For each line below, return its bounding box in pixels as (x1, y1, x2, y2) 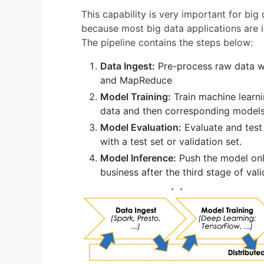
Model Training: (100, 90, 171, 103)
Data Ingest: (100, 60, 155, 72)
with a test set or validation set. (100, 135, 242, 147)
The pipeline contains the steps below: (81, 36, 253, 48)
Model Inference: (100, 151, 176, 164)
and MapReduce (100, 74, 172, 86)
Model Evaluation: (100, 121, 181, 133)
